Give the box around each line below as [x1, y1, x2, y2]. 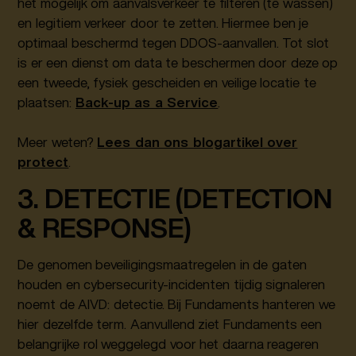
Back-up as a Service [75, 95, 219, 110]
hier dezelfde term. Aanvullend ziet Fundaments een [17, 317, 323, 331]
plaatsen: [17, 95, 75, 110]
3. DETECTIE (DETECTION [17, 185, 333, 212]
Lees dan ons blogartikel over [97, 135, 298, 149]
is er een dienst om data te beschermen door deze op [17, 56, 339, 70]
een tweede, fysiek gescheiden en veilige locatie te [17, 75, 316, 90]
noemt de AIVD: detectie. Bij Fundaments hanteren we [17, 297, 335, 311]
